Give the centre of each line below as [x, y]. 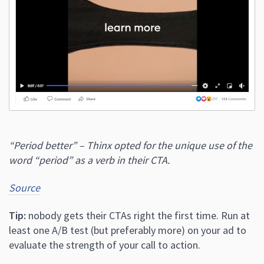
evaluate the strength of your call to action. [105, 245]
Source [24, 187]
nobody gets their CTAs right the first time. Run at [138, 215]
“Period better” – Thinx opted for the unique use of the [131, 145]
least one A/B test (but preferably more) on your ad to [128, 230]
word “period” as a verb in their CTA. [89, 160]
